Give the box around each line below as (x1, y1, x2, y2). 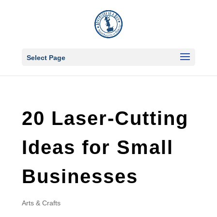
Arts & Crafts (21, 199, 61, 207)
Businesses (21, 166, 138, 187)
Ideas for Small (21, 137, 173, 158)
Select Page (26, 54, 65, 62)
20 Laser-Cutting (21, 108, 188, 129)
